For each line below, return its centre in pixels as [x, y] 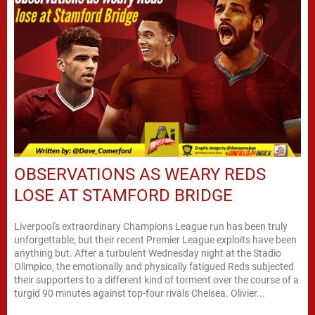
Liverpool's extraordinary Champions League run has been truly [151, 226]
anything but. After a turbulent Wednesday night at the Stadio [148, 253]
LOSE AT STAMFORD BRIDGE [123, 195]
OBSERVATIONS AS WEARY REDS [140, 174]
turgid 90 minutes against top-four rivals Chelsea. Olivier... [140, 293]
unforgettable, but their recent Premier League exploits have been [155, 239]
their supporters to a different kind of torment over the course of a [156, 279]
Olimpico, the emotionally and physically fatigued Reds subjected [154, 266]
